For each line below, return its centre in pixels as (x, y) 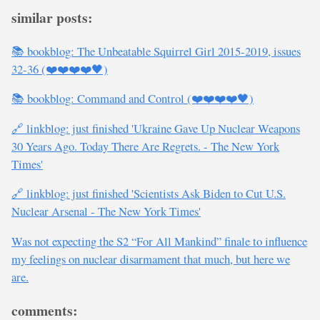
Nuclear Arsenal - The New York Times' (106, 211)
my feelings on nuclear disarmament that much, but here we (151, 259)
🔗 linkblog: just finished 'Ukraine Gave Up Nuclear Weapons (156, 128)
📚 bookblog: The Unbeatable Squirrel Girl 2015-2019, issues (156, 51)
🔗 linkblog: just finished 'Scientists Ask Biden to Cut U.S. (149, 194)
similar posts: (52, 17)
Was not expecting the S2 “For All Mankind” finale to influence (159, 241)
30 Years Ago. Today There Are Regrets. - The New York (145, 146)
